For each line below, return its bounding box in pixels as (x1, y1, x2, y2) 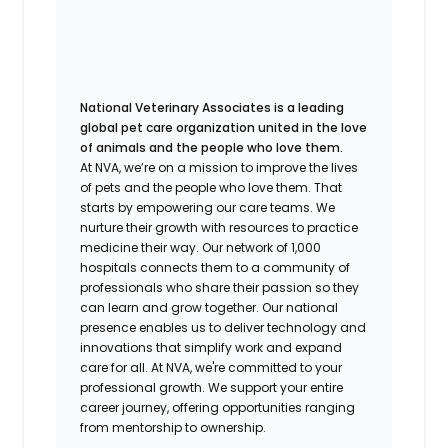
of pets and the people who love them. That (80, 178, 343, 196)
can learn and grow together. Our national (80, 298, 339, 316)
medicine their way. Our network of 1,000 (80, 238, 322, 256)
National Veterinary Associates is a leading (80, 98, 345, 116)
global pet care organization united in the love (80, 118, 368, 136)
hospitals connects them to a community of (80, 258, 351, 276)
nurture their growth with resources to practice (80, 218, 359, 236)
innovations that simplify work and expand (80, 338, 343, 356)
